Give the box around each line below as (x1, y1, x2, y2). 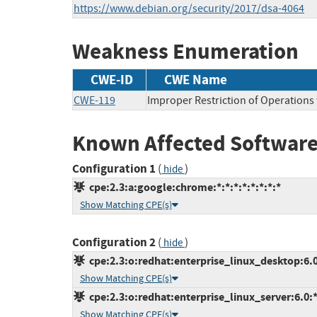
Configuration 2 (72, 234, 156, 251)
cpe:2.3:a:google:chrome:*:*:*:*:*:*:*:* (85, 180, 281, 195)
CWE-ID (91, 70, 133, 88)
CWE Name (164, 70, 227, 88)
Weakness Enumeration (72, 37, 299, 67)
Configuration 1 (72, 161, 156, 178)
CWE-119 (74, 93, 115, 108)
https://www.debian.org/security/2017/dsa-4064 (74, 1, 304, 16)
